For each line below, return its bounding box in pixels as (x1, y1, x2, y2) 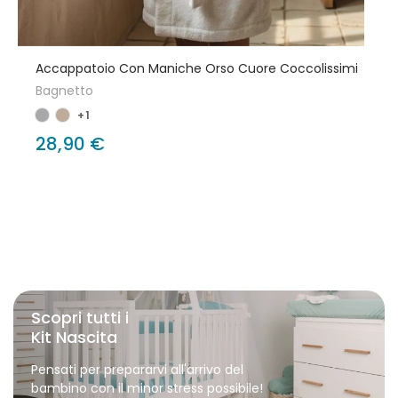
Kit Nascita (31, 326, 117, 348)
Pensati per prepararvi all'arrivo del (31, 361, 243, 378)
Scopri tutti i (31, 306, 129, 329)
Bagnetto (36, 82, 93, 99)
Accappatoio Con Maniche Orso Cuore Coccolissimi (36, 60, 358, 77)
